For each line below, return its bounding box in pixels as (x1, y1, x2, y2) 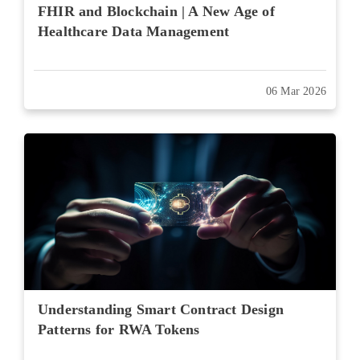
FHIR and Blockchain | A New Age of (38, 3, 275, 19)
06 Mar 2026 (265, 85, 326, 97)
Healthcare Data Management (38, 23, 230, 39)
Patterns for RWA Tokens (38, 321, 200, 337)
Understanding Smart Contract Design (38, 301, 284, 317)
